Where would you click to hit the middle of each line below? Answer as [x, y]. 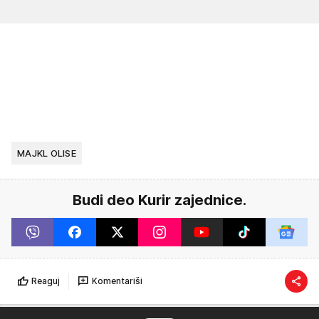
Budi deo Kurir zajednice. [159, 200]
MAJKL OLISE [47, 153]
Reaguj [46, 281]
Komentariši [117, 281]
